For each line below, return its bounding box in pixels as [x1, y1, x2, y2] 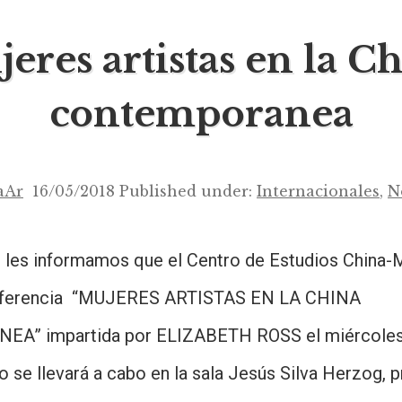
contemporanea [48, 91, 354, 136]
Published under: [119, 181, 257, 200]
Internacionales [257, 181, 380, 200]
